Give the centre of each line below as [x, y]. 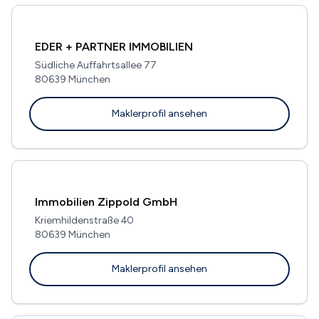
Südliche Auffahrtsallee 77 [96, 65]
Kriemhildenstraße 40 [84, 220]
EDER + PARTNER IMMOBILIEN [114, 46]
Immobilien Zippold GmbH [106, 202]
